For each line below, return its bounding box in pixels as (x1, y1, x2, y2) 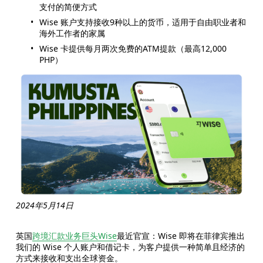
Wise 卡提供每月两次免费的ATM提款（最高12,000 (39, 43, 227, 55)
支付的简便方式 (39, 1, 97, 13)
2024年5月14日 (15, 200, 73, 211)
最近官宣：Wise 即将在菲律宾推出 (116, 230, 245, 242)
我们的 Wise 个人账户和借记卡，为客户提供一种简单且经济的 (15, 241, 245, 253)
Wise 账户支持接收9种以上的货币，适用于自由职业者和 (39, 16, 246, 28)
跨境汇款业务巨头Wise (32, 230, 117, 242)
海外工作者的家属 (39, 28, 105, 39)
